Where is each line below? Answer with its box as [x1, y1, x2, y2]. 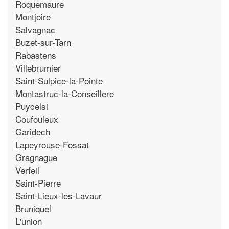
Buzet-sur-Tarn [15, 35, 71, 49]
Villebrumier [15, 61, 61, 74]
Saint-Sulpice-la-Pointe [15, 74, 103, 87]
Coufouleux [15, 112, 58, 125]
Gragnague [15, 150, 57, 164]
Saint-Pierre [15, 176, 61, 189]
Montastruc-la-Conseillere [15, 86, 114, 100]
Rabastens [15, 48, 56, 61]
